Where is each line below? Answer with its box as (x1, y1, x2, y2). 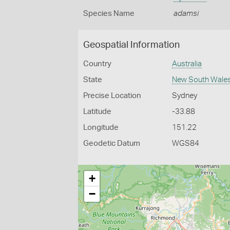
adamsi (173, 10, 199, 17)
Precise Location (83, 92, 141, 100)
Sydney (172, 92, 198, 100)
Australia (172, 60, 202, 68)
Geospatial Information (83, 41, 180, 50)
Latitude (83, 108, 111, 116)
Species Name (83, 10, 135, 17)
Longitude (83, 124, 119, 131)
